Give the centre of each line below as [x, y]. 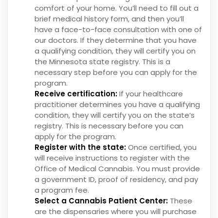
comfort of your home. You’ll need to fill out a [117, 8]
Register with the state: [80, 147]
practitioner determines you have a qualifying [117, 105]
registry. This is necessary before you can [109, 126]
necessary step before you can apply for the [116, 73]
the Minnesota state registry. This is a [102, 62]
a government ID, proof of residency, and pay [116, 180]
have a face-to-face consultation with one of [118, 30]
